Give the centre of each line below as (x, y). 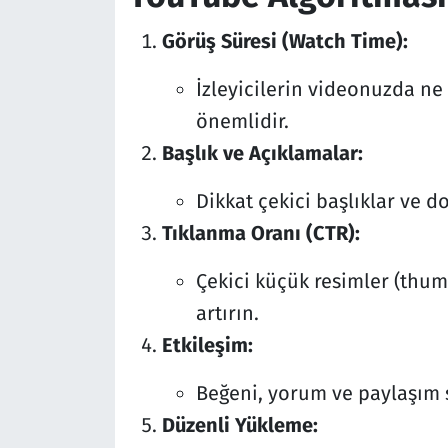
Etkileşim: (207, 344)
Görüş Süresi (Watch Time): (284, 40)
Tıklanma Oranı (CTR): (260, 232)
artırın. (227, 312)
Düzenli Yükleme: (239, 424)
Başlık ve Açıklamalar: (262, 152)
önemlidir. (242, 120)
